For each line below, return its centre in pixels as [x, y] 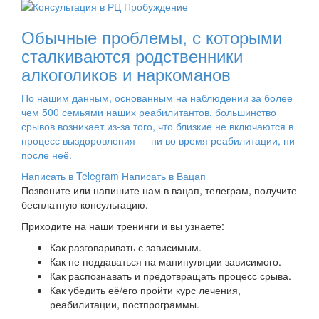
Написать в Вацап [164, 176]
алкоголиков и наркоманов [126, 74]
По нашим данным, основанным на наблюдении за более [157, 98]
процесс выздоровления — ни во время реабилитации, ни [158, 141]
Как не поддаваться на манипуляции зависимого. [166, 262]
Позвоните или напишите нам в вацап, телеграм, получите [159, 190]
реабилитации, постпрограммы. [125, 304]
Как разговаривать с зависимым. [126, 247]
